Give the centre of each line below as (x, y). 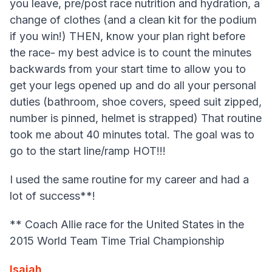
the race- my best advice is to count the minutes (131, 53)
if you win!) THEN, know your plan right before (127, 36)
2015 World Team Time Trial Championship (117, 241)
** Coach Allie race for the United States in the (127, 225)
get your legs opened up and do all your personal (133, 86)
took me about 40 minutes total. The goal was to (132, 135)
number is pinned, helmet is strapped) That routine (136, 118)
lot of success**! (53, 196)
